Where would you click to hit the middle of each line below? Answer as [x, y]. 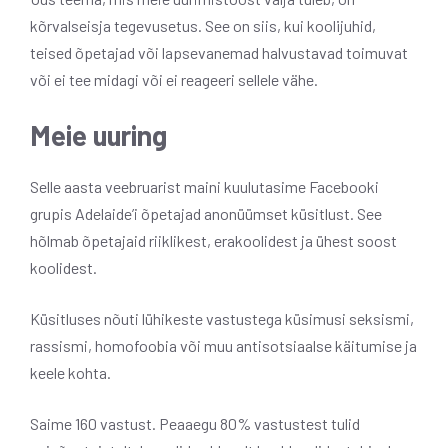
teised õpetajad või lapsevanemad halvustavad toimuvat [219, 52]
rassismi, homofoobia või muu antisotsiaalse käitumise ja [223, 345]
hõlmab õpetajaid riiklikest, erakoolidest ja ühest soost [213, 240]
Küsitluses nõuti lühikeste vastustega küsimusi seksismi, [222, 318]
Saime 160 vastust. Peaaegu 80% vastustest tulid [195, 423]
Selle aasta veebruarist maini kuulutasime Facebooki [204, 186]
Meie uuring [98, 134]
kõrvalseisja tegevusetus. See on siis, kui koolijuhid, [203, 25]
